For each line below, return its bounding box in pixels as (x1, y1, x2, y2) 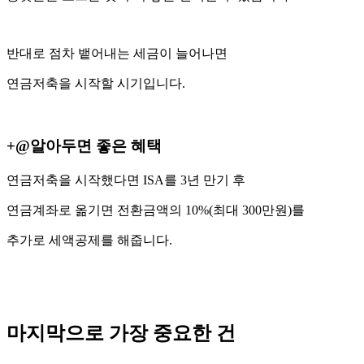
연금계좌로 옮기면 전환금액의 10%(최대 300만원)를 (6, 202, 305, 217)
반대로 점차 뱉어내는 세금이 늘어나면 (6, 46, 227, 61)
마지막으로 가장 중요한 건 (6, 323, 236, 344)
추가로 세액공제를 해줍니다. (6, 232, 172, 247)
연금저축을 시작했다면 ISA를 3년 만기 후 (6, 172, 245, 187)
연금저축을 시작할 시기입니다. (6, 76, 185, 91)
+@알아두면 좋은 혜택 (6, 136, 162, 154)
